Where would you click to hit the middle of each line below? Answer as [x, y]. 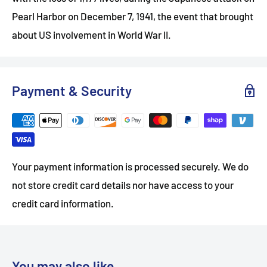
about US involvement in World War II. [91, 34]
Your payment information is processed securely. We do [130, 166]
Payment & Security [72, 90]
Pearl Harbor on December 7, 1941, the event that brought [133, 16]
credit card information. [63, 203]
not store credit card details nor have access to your [123, 184]
